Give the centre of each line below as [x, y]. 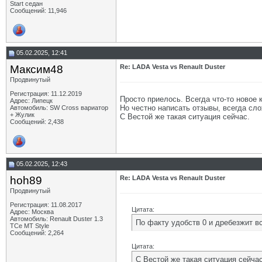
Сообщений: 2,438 [37, 122]
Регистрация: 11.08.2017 [46, 205]
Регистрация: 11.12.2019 [46, 94]
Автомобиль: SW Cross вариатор [59, 108]
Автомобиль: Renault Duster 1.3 [56, 219]
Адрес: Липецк [31, 101]
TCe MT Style [30, 226]
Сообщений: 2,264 [37, 233]
